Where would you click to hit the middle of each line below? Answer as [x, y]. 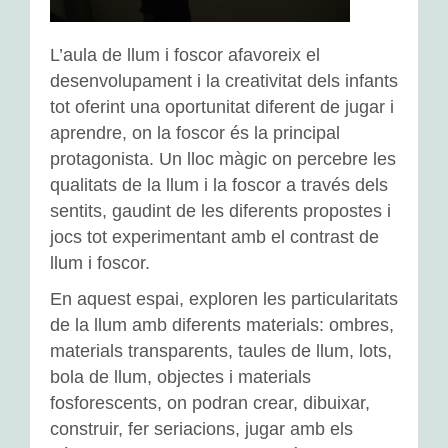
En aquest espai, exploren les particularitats [224, 299]
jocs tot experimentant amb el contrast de [214, 237]
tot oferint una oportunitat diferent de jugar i [222, 107]
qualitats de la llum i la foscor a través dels [219, 185]
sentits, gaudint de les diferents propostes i [220, 211]
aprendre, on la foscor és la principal [195, 133]
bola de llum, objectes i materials [180, 377]
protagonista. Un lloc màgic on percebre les [223, 159]
